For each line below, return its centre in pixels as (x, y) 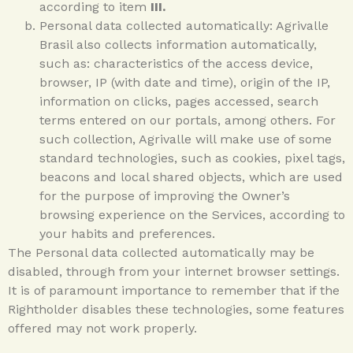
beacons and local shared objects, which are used (191, 176)
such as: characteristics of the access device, (176, 63)
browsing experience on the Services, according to (192, 214)
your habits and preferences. (127, 233)
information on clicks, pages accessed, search (179, 101)
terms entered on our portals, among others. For (188, 120)
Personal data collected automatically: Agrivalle (184, 25)
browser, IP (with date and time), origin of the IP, (185, 82)
